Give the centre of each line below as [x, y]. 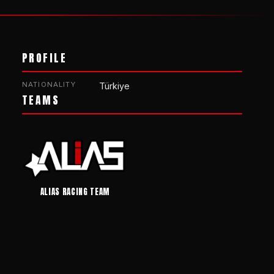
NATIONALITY [49, 85]
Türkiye [114, 86]
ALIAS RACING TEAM [75, 191]
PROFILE [45, 58]
